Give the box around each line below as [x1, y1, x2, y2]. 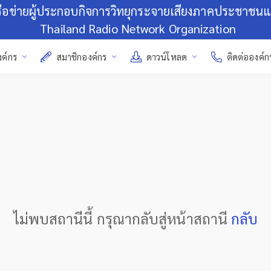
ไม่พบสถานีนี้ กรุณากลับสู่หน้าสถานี [13, 209, 232, 228]
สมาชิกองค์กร [56, 51, 106, 62]
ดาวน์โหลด [146, 51, 187, 62]
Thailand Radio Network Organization [40, 20, 236, 36]
